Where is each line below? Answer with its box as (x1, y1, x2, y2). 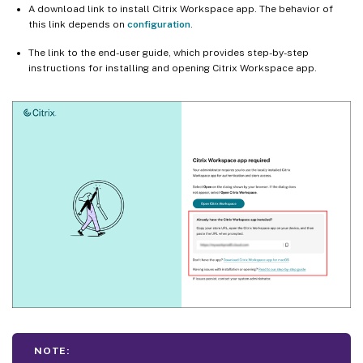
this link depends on (28, 18, 127, 30)
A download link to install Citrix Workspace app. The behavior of (28, 2, 333, 15)
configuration (127, 18, 190, 30)
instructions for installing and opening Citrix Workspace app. (28, 62, 317, 74)
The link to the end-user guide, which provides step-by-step (28, 46, 309, 58)
